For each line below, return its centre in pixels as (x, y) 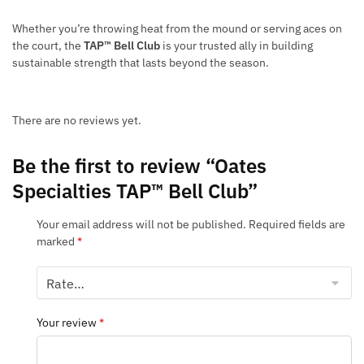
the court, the (48, 46)
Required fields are (297, 224)
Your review (68, 322)
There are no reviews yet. (77, 120)
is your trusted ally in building (236, 46)
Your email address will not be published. (141, 224)
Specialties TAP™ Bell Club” (135, 191)
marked (57, 241)
